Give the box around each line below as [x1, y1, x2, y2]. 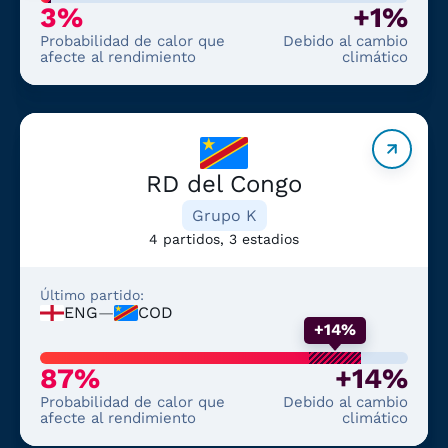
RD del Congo [146, 170, 302, 198]
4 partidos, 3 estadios [149, 231, 299, 247]
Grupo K [191, 206, 257, 225]
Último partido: [40, 287, 144, 303]
